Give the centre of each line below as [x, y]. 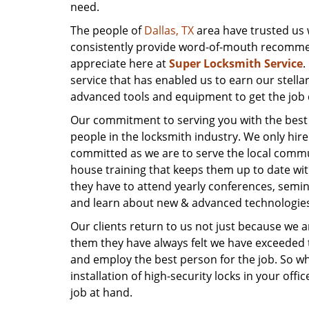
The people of [107, 30]
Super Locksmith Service [236, 63]
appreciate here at [120, 63]
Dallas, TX [169, 30]
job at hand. [101, 292]
